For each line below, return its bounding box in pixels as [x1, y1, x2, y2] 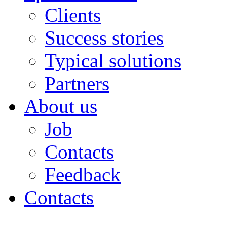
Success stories [45, 26, 164, 49]
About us [24, 95, 97, 117]
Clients [45, 4, 101, 26]
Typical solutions [45, 49, 181, 71]
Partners [45, 72, 109, 94]
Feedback [45, 163, 121, 185]
